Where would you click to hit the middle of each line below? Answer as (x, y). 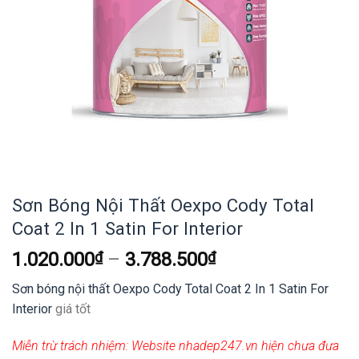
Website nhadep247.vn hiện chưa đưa (234, 345)
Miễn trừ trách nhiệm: (70, 345)
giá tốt (71, 309)
